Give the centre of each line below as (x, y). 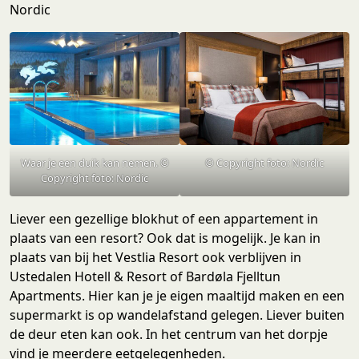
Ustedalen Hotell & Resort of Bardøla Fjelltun (145, 277)
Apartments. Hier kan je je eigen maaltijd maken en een (177, 296)
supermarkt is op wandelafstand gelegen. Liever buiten (177, 315)
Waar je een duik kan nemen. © (95, 163)
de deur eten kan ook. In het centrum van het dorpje (169, 335)
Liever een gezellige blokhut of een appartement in (164, 219)
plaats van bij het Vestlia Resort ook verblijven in (155, 258)
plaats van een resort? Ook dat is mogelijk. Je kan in (165, 238)
